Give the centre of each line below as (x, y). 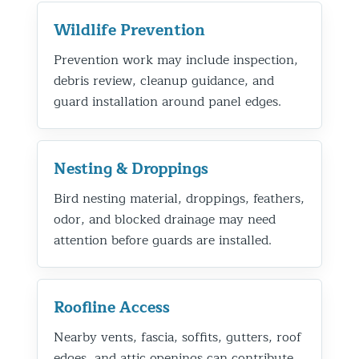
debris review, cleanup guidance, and (164, 81)
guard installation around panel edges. (167, 101)
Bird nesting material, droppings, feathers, (179, 198)
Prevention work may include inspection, (176, 60)
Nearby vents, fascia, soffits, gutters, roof (177, 337)
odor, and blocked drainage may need (165, 219)
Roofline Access (112, 307)
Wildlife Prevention (129, 30)
